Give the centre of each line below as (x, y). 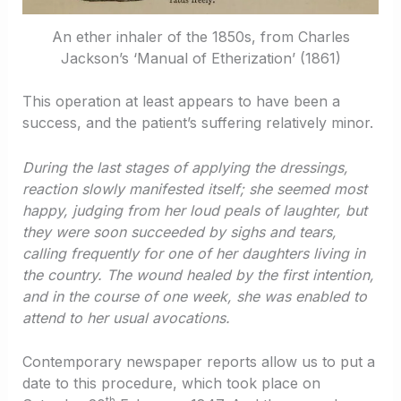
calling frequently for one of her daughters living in (193, 253)
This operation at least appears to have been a (181, 102)
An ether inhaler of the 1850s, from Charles (200, 37)
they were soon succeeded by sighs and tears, (179, 231)
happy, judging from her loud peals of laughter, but (194, 210)
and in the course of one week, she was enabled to (194, 296)
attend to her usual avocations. (126, 317)
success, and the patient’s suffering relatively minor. (197, 123)
